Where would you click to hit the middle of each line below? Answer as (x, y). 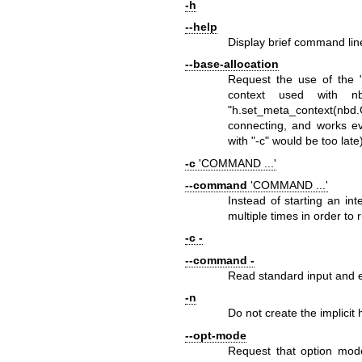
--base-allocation (232, 64)
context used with (290, 95)
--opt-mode (215, 335)
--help (201, 26)
